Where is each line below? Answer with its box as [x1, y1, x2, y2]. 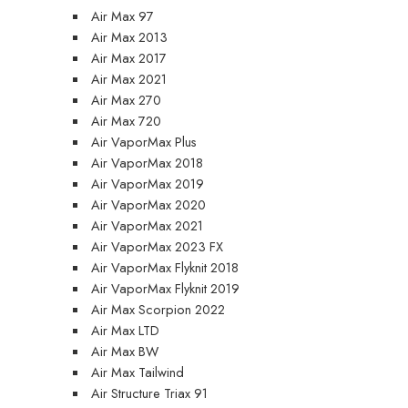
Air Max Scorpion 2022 [91, 299, 226, 319]
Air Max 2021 [91, 68, 168, 88]
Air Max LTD [91, 320, 160, 340]
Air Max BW [91, 341, 159, 361]
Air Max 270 [91, 89, 162, 109]
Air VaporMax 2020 [91, 194, 207, 214]
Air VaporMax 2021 [91, 215, 204, 235]
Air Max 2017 [91, 47, 168, 67]
